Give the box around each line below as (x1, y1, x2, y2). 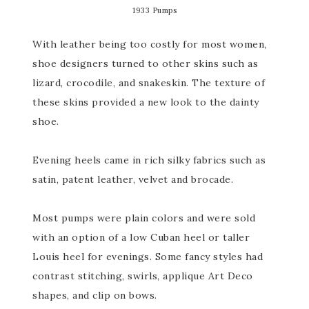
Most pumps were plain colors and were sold (32, 211, 256, 224)
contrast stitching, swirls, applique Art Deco (32, 269, 253, 282)
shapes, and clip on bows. (32, 288, 157, 301)
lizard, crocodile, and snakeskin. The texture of (32, 76, 266, 89)
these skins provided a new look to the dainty (32, 95, 259, 108)
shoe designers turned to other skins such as (32, 57, 259, 70)
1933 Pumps (132, 5, 177, 15)
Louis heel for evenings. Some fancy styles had (32, 250, 263, 263)
